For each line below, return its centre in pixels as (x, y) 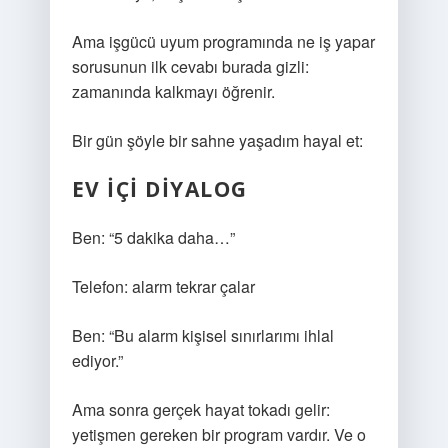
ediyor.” (97, 360)
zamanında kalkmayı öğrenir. (173, 91)
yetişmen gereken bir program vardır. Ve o (218, 434)
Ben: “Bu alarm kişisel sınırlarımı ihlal (202, 335)
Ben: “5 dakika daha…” (153, 237)
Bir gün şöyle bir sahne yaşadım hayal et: (217, 140)
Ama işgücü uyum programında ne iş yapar (223, 41)
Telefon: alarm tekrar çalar (163, 286)
